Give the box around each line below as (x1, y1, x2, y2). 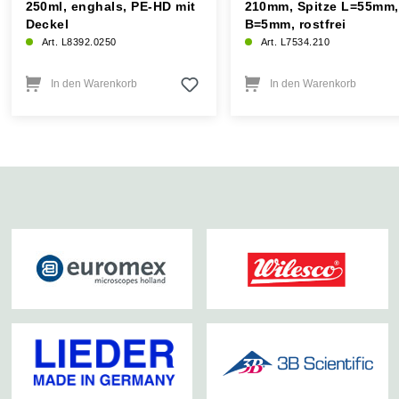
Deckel (25, 17, 69, 31)
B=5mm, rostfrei (244, 17, 346, 31)
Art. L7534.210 (260, 37, 330, 47)
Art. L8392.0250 (41, 37, 117, 47)
